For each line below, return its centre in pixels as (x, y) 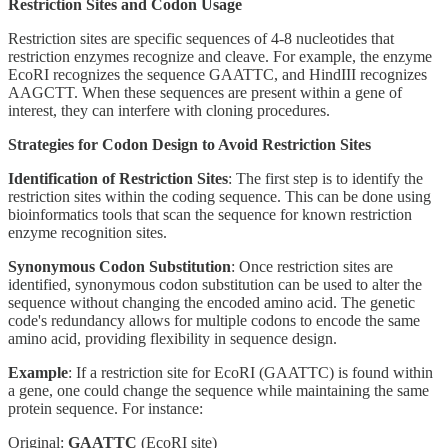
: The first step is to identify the (325, 178)
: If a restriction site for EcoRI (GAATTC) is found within (250, 372)
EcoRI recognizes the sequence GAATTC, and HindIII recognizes (217, 74)
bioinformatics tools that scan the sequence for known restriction (210, 214)
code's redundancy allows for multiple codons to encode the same (214, 320)
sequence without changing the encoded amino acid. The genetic (211, 302)
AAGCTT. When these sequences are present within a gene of (205, 92)
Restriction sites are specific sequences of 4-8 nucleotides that (201, 38)
